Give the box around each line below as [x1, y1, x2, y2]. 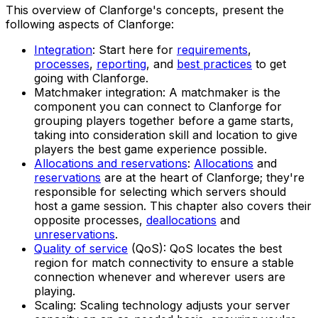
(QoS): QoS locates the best [128, 241, 282, 256]
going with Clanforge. [34, 70, 148, 85]
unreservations [34, 226, 115, 241]
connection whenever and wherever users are [34, 269, 285, 284]
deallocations [146, 212, 216, 227]
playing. [34, 283, 75, 298]
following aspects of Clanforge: [6, 16, 174, 31]
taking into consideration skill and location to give [34, 127, 297, 142]
